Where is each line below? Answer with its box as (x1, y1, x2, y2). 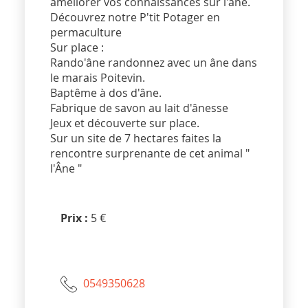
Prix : (60, 210, 91, 226)
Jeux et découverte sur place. (50, 115, 200, 131)
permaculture (50, 25, 122, 41)
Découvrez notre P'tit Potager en (50, 10, 221, 25)
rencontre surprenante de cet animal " (50, 146, 250, 162)
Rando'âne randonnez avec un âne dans (50, 55, 258, 71)
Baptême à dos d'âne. (50, 85, 162, 101)
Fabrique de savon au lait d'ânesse (50, 100, 229, 116)
